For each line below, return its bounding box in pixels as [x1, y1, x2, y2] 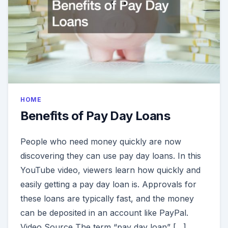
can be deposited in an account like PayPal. [20, 208, 188, 218]
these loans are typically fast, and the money [20, 193, 194, 204]
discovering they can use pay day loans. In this [20, 151, 201, 161]
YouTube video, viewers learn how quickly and [20, 165, 201, 176]
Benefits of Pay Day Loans [20, 108, 170, 124]
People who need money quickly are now [20, 136, 181, 147]
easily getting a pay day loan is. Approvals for [20, 179, 196, 190]
